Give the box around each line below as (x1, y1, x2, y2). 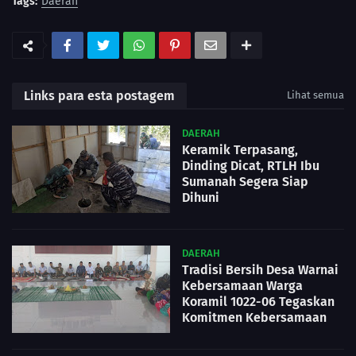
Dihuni (182, 190, 219, 206)
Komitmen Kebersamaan (182, 310, 327, 326)
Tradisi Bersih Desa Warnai (182, 262, 339, 278)
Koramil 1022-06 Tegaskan (182, 294, 335, 310)
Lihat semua (287, 89, 344, 102)
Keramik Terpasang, (182, 142, 298, 158)
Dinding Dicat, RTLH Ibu (182, 158, 319, 174)
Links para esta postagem (24, 88, 175, 104)
